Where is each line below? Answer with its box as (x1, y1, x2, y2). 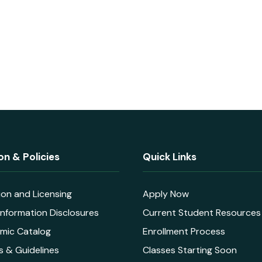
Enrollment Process (143, 225, 225, 238)
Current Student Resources (143, 206, 261, 219)
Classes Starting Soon (143, 244, 237, 257)
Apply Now (143, 188, 189, 201)
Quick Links (143, 150, 196, 164)
